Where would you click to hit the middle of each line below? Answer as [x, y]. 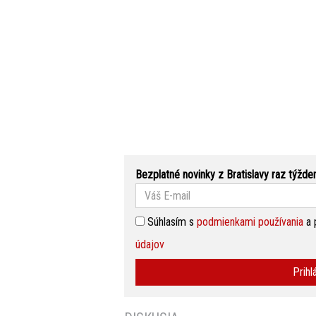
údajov [150, 245]
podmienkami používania [250, 222]
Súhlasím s [169, 222]
